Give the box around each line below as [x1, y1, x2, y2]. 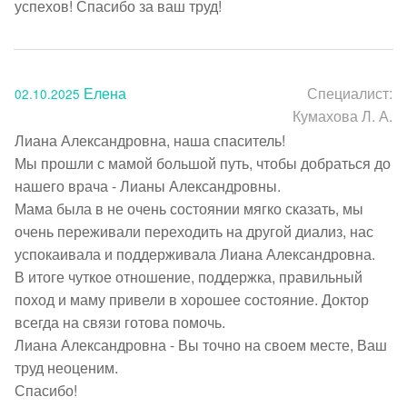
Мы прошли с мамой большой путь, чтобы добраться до [15, 152, 391, 174]
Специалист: [307, 82, 392, 104]
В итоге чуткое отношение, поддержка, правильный [15, 265, 362, 287]
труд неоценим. [15, 356, 118, 378]
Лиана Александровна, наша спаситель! [15, 129, 285, 151]
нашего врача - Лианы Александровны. [15, 174, 284, 196]
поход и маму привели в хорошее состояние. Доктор [15, 288, 369, 310]
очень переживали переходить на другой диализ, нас [15, 220, 373, 242]
